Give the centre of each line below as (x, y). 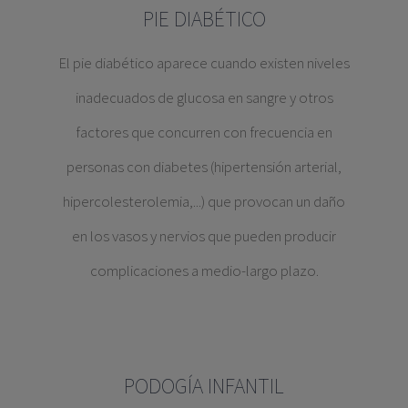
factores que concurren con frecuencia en (204, 133)
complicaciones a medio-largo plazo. (204, 271)
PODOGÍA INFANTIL (204, 386)
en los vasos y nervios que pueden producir (204, 236)
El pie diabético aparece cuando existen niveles (204, 63)
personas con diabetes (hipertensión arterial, (204, 167)
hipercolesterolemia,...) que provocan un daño (204, 202)
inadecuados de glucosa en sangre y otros (204, 98)
